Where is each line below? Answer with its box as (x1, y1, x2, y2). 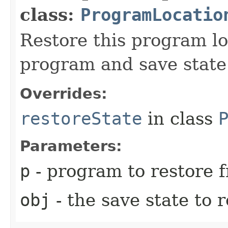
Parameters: (20, 137, 122, 155)
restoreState (20, 108, 142, 129)
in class (142, 108, 218, 129)
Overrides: (20, 84, 107, 102)
